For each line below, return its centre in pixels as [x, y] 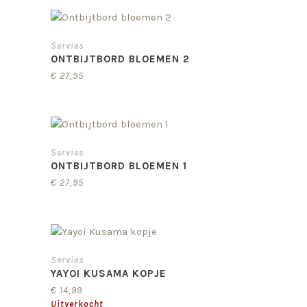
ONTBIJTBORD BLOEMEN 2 [120, 59]
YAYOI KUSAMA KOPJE [109, 273]
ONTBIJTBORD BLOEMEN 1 [119, 166]
